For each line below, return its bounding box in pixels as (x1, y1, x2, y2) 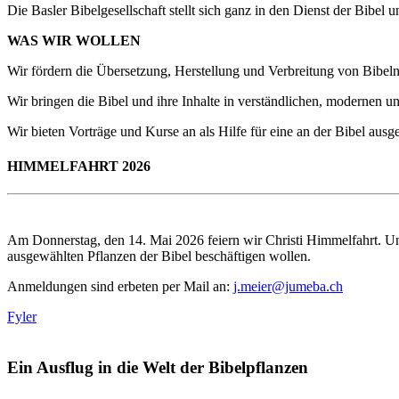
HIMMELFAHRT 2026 (7, 158, 151, 174)
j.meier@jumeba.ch (233, 279, 343, 295)
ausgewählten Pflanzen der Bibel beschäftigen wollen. (7, 248, 311, 265)
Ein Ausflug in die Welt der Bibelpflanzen (7, 357, 308, 377)
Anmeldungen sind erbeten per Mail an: (7, 279, 233, 295)
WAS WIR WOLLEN (7, 32, 141, 48)
